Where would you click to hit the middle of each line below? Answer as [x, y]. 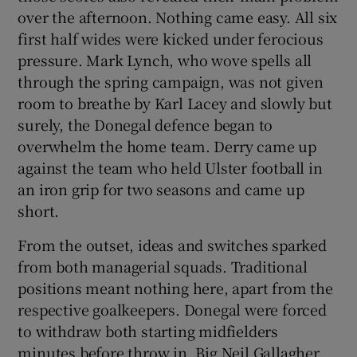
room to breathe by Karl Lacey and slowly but [175, 102]
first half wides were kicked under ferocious [171, 38]
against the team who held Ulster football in [170, 167]
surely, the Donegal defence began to [145, 124]
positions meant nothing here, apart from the [175, 287]
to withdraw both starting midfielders [148, 330]
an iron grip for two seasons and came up [161, 188]
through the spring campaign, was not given [171, 81]
